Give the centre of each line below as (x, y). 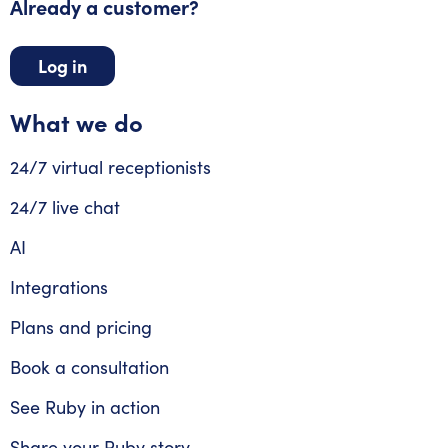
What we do (76, 122)
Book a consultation (89, 367)
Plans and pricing (81, 327)
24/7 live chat (65, 207)
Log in (62, 66)
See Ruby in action (85, 407)
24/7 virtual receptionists (110, 167)
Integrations (59, 287)
